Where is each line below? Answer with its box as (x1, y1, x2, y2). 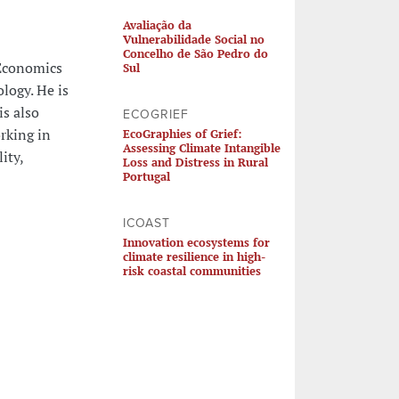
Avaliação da (122, 16, 191, 33)
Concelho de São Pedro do (122, 45, 268, 61)
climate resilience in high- (122, 248, 265, 265)
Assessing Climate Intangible (122, 139, 281, 156)
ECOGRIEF (122, 106, 189, 122)
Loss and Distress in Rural (122, 153, 268, 170)
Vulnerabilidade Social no (122, 30, 265, 47)
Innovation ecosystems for (122, 233, 270, 250)
